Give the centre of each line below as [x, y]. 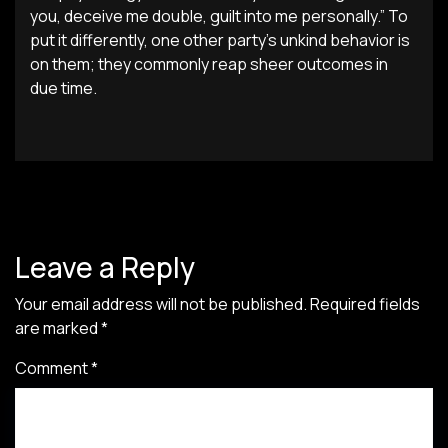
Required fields [365, 304]
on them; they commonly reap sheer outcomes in [209, 64]
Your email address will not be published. [161, 304]
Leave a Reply [105, 267]
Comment [53, 368]
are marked [58, 328]
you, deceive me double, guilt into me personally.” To [219, 16]
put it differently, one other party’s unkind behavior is [220, 40]
